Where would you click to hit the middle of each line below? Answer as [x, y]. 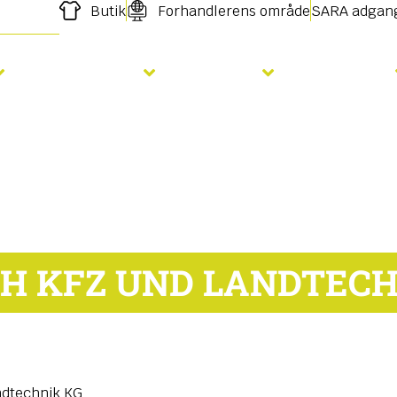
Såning [222, 73]
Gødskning [87, 73]
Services [348, 73]
